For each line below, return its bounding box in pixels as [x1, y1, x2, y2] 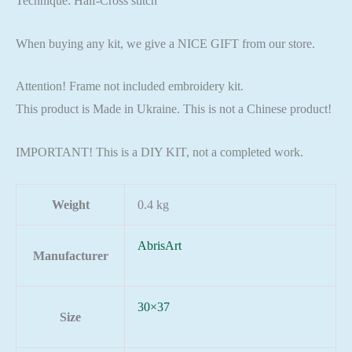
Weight [51, 197, 90, 211]
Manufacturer [32, 248, 108, 262]
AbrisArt [137, 238, 181, 252]
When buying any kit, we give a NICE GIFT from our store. [16, 36, 315, 50]
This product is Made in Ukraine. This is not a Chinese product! [16, 102, 332, 116]
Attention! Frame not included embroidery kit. [16, 79, 244, 93]
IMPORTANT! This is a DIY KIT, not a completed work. [16, 145, 303, 159]
